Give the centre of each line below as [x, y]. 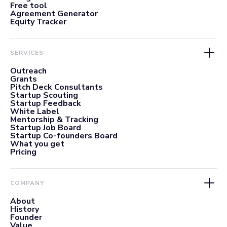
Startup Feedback [46, 103]
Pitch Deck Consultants [56, 87]
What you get [37, 144]
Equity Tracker [38, 22]
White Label [35, 111]
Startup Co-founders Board [64, 136]
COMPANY [27, 183]
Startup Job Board [46, 127]
